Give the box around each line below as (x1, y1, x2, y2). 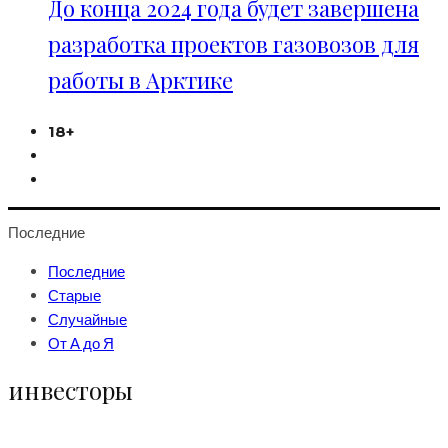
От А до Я (48, 334, 114, 352)
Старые (48, 286, 101, 304)
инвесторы (8, 374, 133, 407)
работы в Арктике (48, 65, 233, 95)
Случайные (48, 310, 127, 328)
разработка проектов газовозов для (48, 29, 419, 59)
